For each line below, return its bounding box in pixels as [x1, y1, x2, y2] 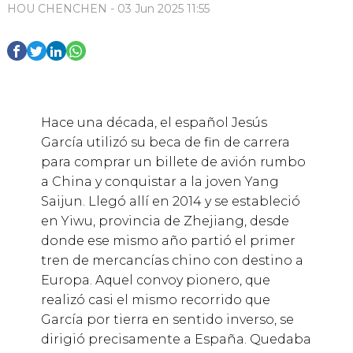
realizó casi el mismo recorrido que [40, 292, 270, 308]
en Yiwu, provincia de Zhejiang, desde [40, 214, 289, 229]
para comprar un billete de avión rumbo [40, 154, 306, 170]
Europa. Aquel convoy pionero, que [40, 273, 270, 288]
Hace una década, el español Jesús [40, 115, 267, 131]
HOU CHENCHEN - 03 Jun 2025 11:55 [6, 2, 210, 17]
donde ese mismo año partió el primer [40, 233, 295, 249]
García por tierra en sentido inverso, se [40, 312, 294, 328]
